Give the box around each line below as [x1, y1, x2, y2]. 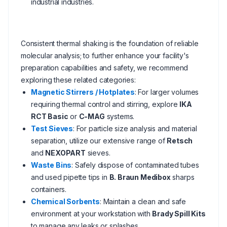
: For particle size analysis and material [73, 124, 197, 133]
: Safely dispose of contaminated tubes [71, 161, 199, 169]
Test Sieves [31, 124, 73, 133]
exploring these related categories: [21, 75, 136, 84]
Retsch [167, 136, 193, 145]
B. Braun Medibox [109, 173, 171, 181]
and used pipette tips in [31, 173, 109, 181]
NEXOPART [45, 148, 86, 157]
